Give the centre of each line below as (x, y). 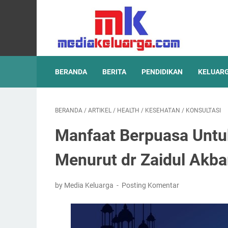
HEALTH (128, 110)
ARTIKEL (100, 110)
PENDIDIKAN (162, 72)
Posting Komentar (151, 185)
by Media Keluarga (85, 185)
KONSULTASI (203, 110)
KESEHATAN (163, 110)
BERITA (114, 72)
